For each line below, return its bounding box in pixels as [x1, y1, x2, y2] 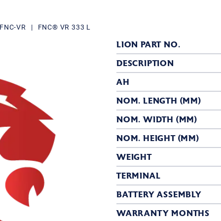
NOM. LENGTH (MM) [116, 96, 201, 106]
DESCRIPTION [116, 59, 174, 68]
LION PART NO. [116, 40, 181, 49]
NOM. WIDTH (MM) [116, 115, 197, 124]
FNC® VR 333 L [37, 22, 91, 32]
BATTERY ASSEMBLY [116, 190, 202, 199]
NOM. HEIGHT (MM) [116, 134, 199, 143]
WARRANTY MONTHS [116, 209, 210, 218]
